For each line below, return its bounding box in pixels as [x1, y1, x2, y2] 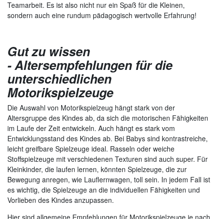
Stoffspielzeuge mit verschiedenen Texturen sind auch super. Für [7, 154, 208, 164]
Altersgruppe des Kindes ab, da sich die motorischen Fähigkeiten [7, 113, 208, 123]
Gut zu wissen [7, 43, 90, 61]
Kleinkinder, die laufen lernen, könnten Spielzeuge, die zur [7, 164, 187, 175]
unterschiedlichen [7, 70, 111, 88]
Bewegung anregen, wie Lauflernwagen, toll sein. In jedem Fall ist [7, 175, 210, 185]
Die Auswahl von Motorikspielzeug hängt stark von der [7, 103, 175, 113]
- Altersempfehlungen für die [7, 56, 173, 74]
